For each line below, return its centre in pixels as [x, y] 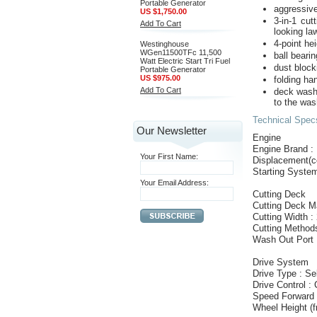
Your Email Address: [174, 183]
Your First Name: [169, 156]
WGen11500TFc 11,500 [181, 52]
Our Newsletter [172, 131]
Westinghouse [165, 44]
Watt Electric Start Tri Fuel [185, 61]
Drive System [281, 262]
